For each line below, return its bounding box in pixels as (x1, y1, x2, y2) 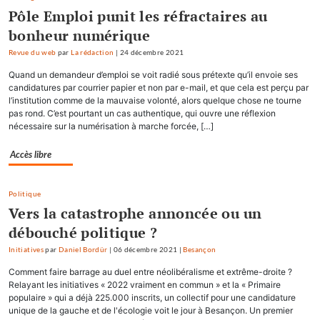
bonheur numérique (9, 25, 151, 45)
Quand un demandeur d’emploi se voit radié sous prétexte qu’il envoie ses (9, 69, 298, 80)
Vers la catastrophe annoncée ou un (9, 203, 262, 223)
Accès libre (10, 149, 51, 160)
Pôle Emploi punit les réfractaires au (9, 6, 268, 26)
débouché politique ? (9, 222, 158, 242)
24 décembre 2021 (119, 48, 184, 56)
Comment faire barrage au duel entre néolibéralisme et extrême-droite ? (9, 266, 292, 277)
